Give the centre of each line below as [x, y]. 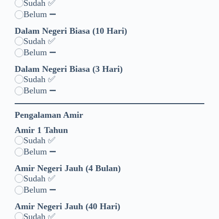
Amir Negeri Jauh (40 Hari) [67, 206]
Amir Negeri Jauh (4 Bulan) [68, 168]
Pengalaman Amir [49, 115]
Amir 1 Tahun [41, 130]
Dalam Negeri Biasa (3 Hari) [69, 69]
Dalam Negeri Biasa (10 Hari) [71, 31]
